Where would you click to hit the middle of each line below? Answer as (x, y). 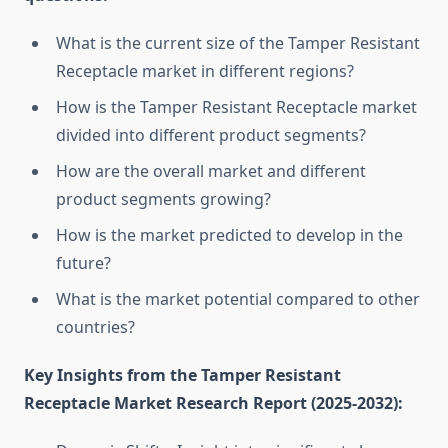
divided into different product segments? (211, 135)
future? (83, 263)
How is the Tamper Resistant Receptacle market (236, 107)
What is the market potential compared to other (238, 299)
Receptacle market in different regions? (205, 71)
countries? (95, 327)
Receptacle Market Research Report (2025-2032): (213, 403)
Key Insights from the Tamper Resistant (182, 375)
